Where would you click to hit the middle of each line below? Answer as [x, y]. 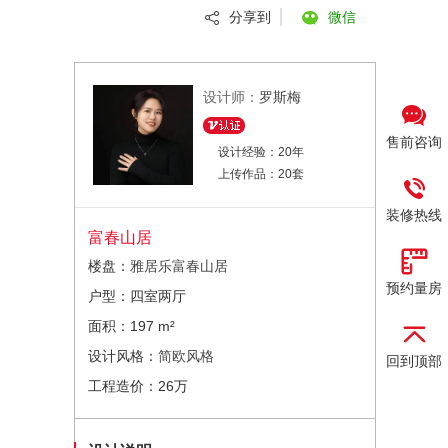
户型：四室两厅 [137, 296]
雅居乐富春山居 [179, 266]
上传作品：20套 [261, 174]
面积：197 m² [131, 326]
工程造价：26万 [138, 386]
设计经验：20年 [261, 152]
